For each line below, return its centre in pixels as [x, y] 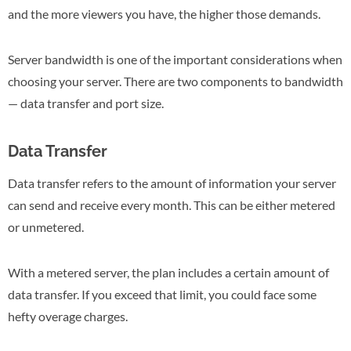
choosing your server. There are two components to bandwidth [175, 81]
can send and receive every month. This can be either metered [172, 204]
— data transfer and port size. [86, 103]
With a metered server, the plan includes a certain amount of [168, 272]
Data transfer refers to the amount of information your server [172, 183]
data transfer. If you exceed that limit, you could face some [162, 294]
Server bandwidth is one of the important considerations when [175, 59]
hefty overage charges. [68, 316]
